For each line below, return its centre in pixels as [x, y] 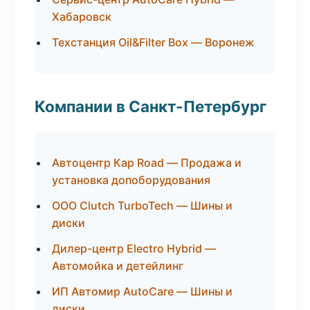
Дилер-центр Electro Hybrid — [134, 248]
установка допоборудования [131, 180]
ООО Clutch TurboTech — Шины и [142, 206]
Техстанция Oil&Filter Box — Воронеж [153, 42]
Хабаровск [82, 17]
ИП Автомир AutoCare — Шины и [142, 291]
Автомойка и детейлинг [118, 266]
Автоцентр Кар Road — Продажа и [147, 163]
